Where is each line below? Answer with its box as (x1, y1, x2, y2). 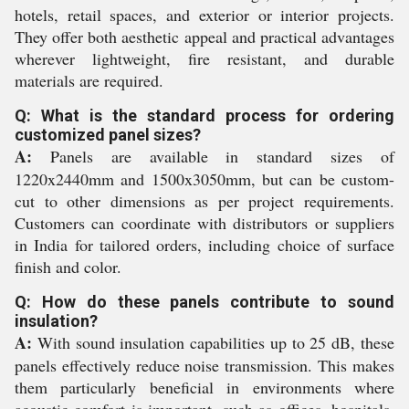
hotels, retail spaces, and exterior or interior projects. (15, 4, 394, 26)
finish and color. (15, 256, 121, 278)
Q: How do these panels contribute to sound (15, 292, 394, 311)
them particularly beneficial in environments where (15, 376, 394, 398)
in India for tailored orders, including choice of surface (15, 234, 394, 256)
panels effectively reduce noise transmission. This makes (15, 354, 394, 376)
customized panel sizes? (15, 125, 201, 144)
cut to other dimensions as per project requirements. (15, 190, 394, 212)
